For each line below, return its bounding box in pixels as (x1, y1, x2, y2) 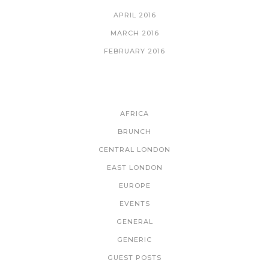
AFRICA (120, 109, 149, 118)
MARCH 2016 (110, 29, 159, 38)
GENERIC (117, 235, 152, 244)
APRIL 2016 (113, 11, 156, 20)
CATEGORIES (103, 84, 166, 93)
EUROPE (118, 181, 151, 190)
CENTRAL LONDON (98, 145, 171, 154)
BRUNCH (118, 127, 151, 136)
